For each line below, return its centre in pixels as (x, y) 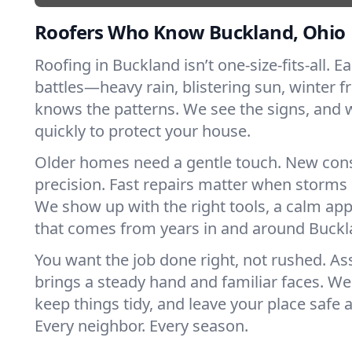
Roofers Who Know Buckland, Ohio (190, 32)
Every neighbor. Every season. (141, 326)
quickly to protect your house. (143, 131)
